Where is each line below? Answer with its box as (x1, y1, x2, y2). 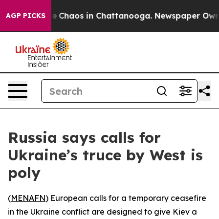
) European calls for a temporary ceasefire (45, 193, 206, 203)
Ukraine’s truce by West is (8, 146, 203, 164)
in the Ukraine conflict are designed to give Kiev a (8, 207, 197, 217)
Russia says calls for (8, 128, 161, 147)
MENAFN (11, 193, 45, 203)
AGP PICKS (6, 11, 45, 20)
